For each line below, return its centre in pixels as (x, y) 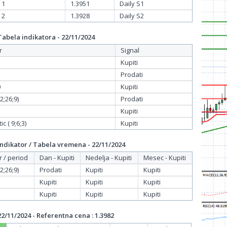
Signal (130, 50)
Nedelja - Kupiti (109, 158)
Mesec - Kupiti (165, 158)
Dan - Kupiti (57, 158)
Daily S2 (132, 16)
